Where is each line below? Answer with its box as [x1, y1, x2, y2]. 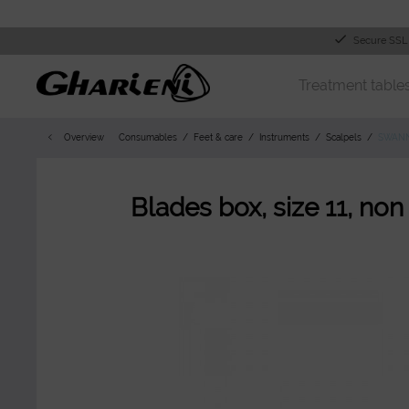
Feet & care [194, 132, 243, 142]
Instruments [259, 132, 309, 142]
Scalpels [326, 132, 362, 142]
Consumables [119, 132, 177, 142]
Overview [64, 132, 104, 142]
